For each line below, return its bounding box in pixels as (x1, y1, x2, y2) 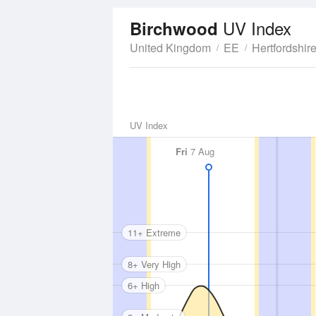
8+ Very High (128, 257, 181, 271)
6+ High (128, 278, 159, 292)
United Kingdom (130, 39, 211, 56)
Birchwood (130, 16, 223, 40)
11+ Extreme (128, 225, 181, 239)
